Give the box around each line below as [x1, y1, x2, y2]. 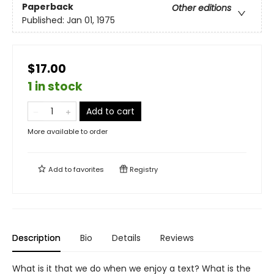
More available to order [28, 127, 108, 136]
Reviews [160, 232, 194, 244]
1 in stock [28, 78, 83, 95]
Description [12, 232, 61, 244]
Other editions [172, 2, 231, 15]
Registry [128, 165, 158, 174]
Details [112, 232, 141, 244]
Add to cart [86, 105, 135, 117]
